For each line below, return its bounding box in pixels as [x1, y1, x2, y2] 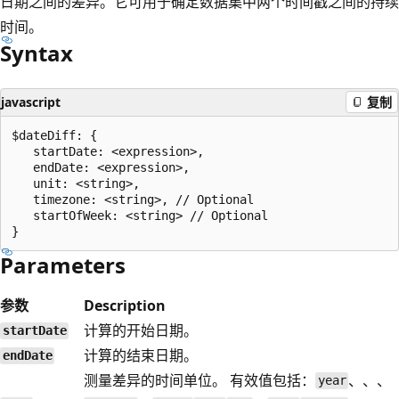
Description [84, 295, 166, 315]
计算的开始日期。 [84, 320, 198, 340]
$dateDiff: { [12, 127, 97, 142]
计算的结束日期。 [84, 345, 198, 365]
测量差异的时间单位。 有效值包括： [84, 370, 315, 390]
